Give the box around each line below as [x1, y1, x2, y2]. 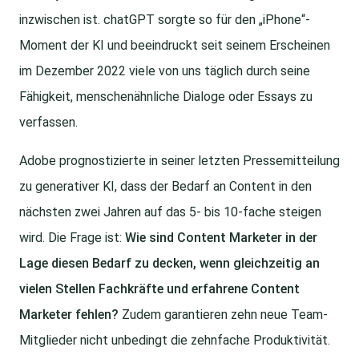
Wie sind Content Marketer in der [125, 230, 317, 246]
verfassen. [19, 115, 78, 131]
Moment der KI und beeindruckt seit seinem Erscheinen [19, 38, 330, 54]
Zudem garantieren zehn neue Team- [119, 307, 328, 323]
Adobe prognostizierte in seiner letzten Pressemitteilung [19, 153, 340, 169]
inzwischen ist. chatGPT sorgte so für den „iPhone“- [19, 12, 310, 28]
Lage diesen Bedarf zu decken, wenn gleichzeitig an [19, 256, 320, 272]
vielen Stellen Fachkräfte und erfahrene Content [19, 281, 300, 297]
